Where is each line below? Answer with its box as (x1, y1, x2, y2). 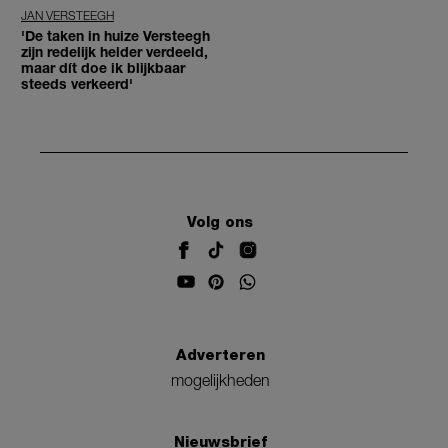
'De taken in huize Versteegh (21, 27, 210, 45)
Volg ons (187, 212, 253, 231)
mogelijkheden (170, 371, 270, 390)
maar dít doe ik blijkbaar (21, 59, 185, 77)
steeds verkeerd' (21, 75, 133, 93)
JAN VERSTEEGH (21, 8, 114, 24)
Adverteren (175, 346, 265, 365)
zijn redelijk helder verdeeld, (21, 43, 208, 61)
